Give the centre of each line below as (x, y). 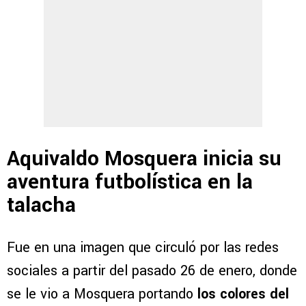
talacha (41, 206)
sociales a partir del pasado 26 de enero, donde (152, 270)
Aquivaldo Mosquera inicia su (144, 159)
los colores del (243, 294)
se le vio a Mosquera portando (102, 294)
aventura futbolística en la (130, 182)
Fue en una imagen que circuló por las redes (143, 247)
